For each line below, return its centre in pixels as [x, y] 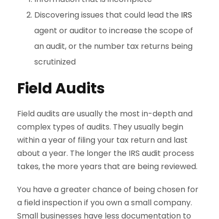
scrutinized [55, 62]
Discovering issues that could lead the [108, 15]
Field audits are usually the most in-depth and [105, 114]
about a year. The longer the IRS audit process [106, 153]
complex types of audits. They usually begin [100, 127]
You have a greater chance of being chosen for [108, 190]
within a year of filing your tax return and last [102, 140]
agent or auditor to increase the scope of [114, 31]
